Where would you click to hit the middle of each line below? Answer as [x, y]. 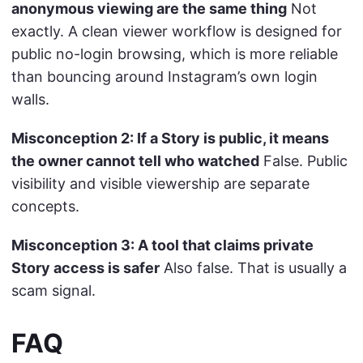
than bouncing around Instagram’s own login [164, 76]
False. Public [303, 160]
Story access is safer [85, 267]
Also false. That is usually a [253, 267]
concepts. [45, 206]
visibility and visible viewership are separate [160, 183]
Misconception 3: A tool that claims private [162, 245]
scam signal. [53, 290]
